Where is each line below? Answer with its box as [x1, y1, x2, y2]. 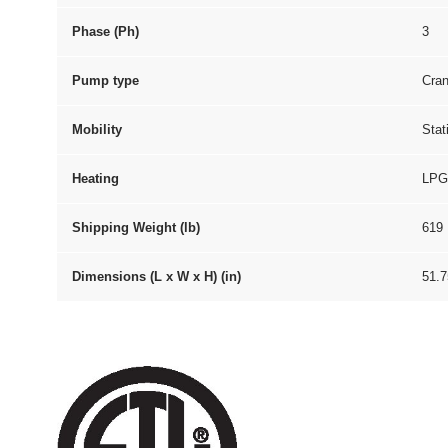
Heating [72, 171, 119, 186]
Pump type [72, 73, 139, 88]
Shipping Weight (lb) [72, 220, 200, 235]
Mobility [72, 122, 122, 137]
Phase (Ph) [72, 24, 139, 39]
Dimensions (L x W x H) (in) [72, 269, 241, 284]
